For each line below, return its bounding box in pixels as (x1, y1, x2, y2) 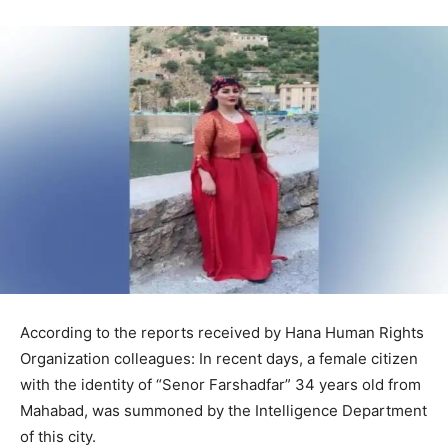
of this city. (20, 426, 96, 446)
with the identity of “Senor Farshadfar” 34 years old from (20, 374, 421, 394)
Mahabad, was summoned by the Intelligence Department (20, 400, 427, 420)
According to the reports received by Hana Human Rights (20, 322, 424, 342)
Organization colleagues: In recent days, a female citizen (20, 348, 418, 368)
